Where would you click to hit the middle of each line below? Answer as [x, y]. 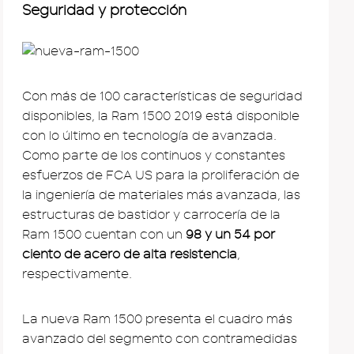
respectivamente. [77, 274]
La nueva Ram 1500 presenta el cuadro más [157, 319]
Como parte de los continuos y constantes [154, 155]
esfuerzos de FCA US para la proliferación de [161, 175]
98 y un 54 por [230, 234]
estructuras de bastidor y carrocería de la [151, 215]
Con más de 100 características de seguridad [162, 96]
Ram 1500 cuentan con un [104, 234]
